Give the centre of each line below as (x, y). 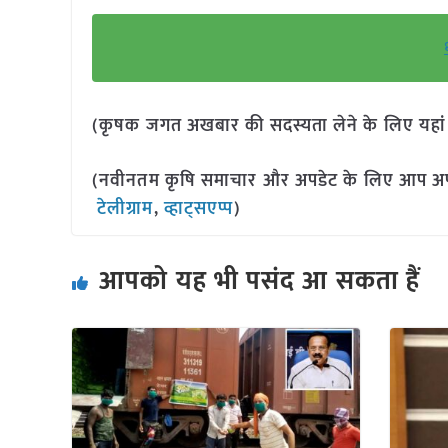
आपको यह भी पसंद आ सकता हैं (260, 281)
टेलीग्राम (125, 209)
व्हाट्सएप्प (199, 209)
